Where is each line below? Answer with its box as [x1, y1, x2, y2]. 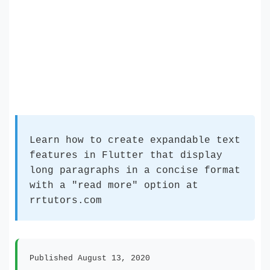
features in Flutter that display [30, 150, 222, 161]
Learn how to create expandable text [30, 135, 240, 146]
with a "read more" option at [30, 180, 198, 191]
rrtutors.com [30, 195, 102, 206]
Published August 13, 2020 [30, 254, 150, 263]
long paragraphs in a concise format [30, 165, 240, 176]
